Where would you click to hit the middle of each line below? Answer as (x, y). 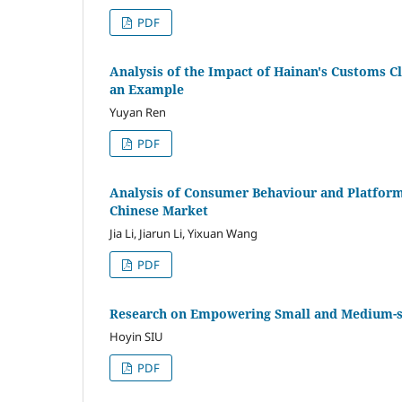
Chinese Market (159, 210)
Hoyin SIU (136, 336)
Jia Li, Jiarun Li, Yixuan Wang (184, 233)
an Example (147, 89)
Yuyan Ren (138, 112)
